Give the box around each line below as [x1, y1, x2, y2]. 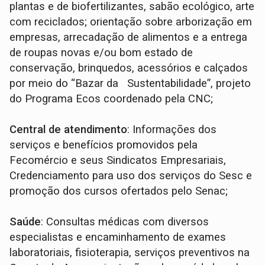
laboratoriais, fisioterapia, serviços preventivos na [9, 245, 250, 259]
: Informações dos [127, 122, 217, 136]
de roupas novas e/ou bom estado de [9, 46, 193, 59]
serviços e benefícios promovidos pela [9, 138, 198, 151]
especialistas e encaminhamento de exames [9, 230, 227, 244]
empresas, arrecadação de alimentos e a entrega [9, 30, 248, 44]
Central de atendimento [9, 122, 128, 136]
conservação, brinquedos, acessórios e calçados [9, 61, 248, 75]
